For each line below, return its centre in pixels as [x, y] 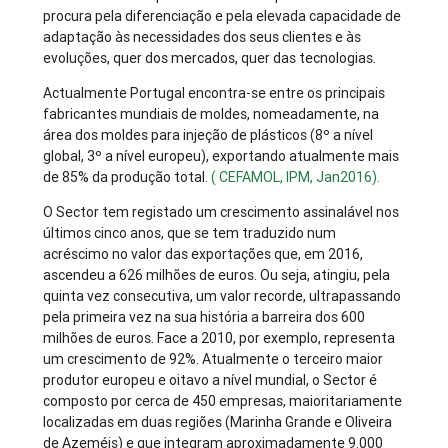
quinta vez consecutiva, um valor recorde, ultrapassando [222, 296]
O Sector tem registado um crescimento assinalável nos [221, 212]
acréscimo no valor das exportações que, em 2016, [203, 254]
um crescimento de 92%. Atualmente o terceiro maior [213, 359]
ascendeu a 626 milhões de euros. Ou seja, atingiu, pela [217, 275]
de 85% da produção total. [127, 177]
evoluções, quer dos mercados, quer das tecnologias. [210, 58]
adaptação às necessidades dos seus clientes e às [202, 37]
